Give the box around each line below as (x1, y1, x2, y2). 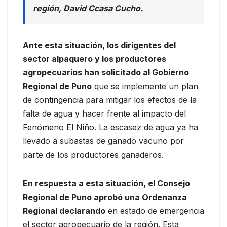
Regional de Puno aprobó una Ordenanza (23, 192, 187, 203)
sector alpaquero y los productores (23, 54, 166, 64)
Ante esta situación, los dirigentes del (23, 40, 176, 51)
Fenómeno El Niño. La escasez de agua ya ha (23, 122, 198, 133)
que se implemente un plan (92, 81, 198, 92)
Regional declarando (23, 206, 105, 216)
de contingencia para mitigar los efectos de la (23, 95, 197, 105)
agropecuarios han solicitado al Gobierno (23, 67, 189, 78)
